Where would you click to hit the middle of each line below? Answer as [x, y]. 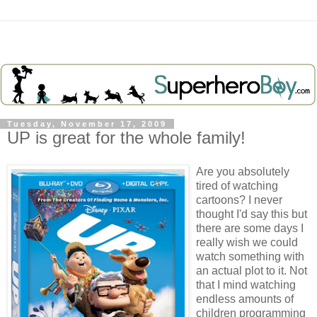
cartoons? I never [239, 200]
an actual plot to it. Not [252, 270]
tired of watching [237, 185]
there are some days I [250, 228]
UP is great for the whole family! [126, 137]
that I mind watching [246, 284]
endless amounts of [245, 299]
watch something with [250, 256]
